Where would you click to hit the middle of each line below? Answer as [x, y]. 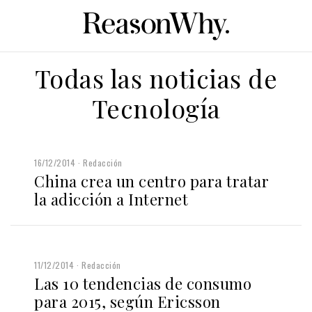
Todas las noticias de [156, 78]
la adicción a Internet [111, 199]
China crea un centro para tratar [151, 181]
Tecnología [156, 108]
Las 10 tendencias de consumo [143, 283]
